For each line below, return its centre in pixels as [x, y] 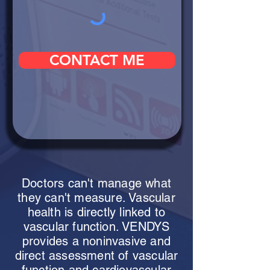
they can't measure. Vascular [96, 198]
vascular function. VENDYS [96, 227]
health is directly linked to [96, 212]
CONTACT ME [97, 60]
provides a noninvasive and [96, 241]
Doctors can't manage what [96, 183]
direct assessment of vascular [96, 256]
